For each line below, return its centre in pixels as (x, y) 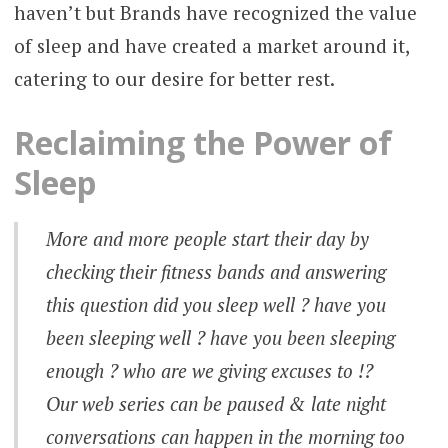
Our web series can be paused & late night (216, 404)
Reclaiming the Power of (202, 143)
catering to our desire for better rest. (174, 78)
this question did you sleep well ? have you (216, 305)
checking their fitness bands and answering (216, 272)
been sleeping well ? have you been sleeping (221, 338)
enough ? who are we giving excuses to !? (210, 371)
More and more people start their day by (208, 239)
